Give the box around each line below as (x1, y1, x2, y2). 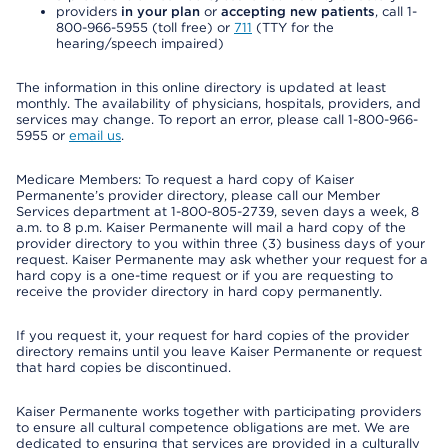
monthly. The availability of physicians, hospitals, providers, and (16, 96, 421, 111)
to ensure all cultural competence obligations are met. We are (16, 420, 410, 435)
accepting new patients (221, 4, 375, 19)
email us (69, 128, 121, 143)
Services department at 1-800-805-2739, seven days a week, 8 (16, 204, 419, 219)
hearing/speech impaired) (56, 36, 224, 51)
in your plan (121, 4, 200, 19)
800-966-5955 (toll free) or (56, 20, 234, 35)
